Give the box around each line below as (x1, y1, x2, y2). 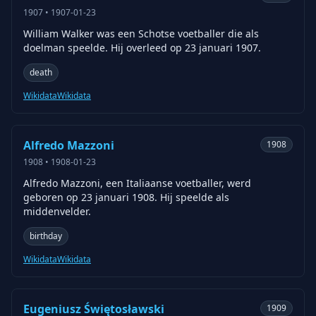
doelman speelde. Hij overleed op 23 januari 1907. (23, 41, 261, 54)
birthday (30, 230, 62, 242)
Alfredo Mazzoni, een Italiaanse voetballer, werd (23, 176, 251, 190)
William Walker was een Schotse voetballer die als (23, 27, 259, 40)
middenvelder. (23, 205, 91, 218)
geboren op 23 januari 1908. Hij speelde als (23, 190, 229, 204)
